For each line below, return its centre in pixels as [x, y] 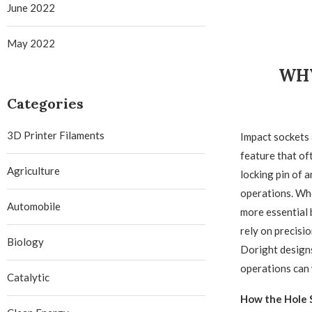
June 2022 [31, 8]
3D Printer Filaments [56, 135]
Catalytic [28, 277]
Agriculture [33, 171]
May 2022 [31, 43]
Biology [25, 242]
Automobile [34, 206]
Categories [45, 103]
